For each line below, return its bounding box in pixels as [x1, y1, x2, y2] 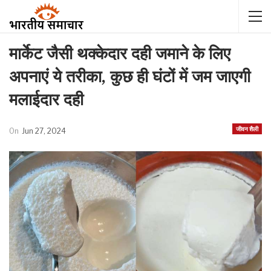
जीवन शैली [236, 125, 258, 132]
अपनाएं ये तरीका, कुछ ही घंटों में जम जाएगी [9, 67, 250, 87]
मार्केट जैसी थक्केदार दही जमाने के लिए [9, 44, 230, 64]
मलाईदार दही [9, 90, 83, 109]
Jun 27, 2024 [22, 126, 66, 135]
